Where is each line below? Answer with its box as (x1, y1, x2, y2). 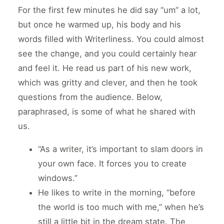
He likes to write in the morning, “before (38, 187, 195, 197)
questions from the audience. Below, (18, 92, 162, 102)
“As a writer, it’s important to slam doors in (38, 143, 203, 154)
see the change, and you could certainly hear (18, 48, 196, 59)
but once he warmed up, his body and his (18, 19, 181, 30)
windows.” (38, 172, 77, 183)
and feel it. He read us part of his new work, (18, 63, 191, 73)
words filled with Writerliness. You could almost (18, 34, 204, 44)
